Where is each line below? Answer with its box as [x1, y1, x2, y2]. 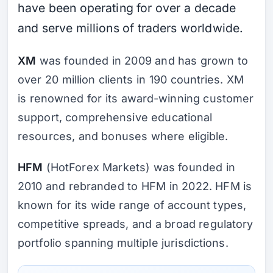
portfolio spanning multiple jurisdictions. [18, 236, 229, 249]
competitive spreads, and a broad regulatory [18, 217, 253, 230]
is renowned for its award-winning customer [18, 91, 254, 105]
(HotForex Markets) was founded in [43, 160, 235, 174]
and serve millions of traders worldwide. [18, 20, 244, 35]
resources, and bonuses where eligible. [18, 129, 229, 143]
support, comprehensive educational [18, 110, 213, 124]
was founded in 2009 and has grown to [36, 54, 249, 67]
